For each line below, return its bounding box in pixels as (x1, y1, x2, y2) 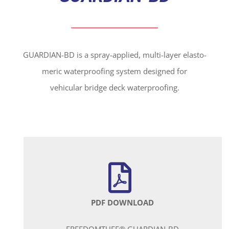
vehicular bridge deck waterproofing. (50, 82, 179, 93)
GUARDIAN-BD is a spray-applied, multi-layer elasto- (22, 49, 207, 60)
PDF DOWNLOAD (90, 197, 154, 208)
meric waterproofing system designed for (42, 65, 187, 76)
